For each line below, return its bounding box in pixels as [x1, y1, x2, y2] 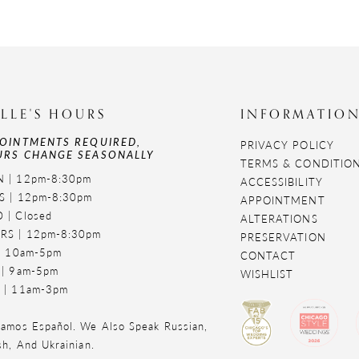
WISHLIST [240, 266, 294, 282]
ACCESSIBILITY [240, 174, 323, 190]
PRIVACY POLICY [240, 137, 334, 153]
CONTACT [240, 248, 296, 264]
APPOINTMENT [240, 192, 325, 208]
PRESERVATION [240, 229, 326, 245]
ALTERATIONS [240, 211, 318, 227]
